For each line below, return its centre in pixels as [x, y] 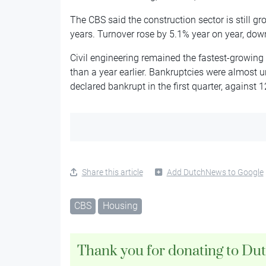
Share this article [112, 172]
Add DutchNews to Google [215, 172]
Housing [120, 205]
